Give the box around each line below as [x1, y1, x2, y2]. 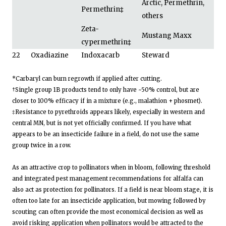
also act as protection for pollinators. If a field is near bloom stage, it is [12, 186, 213, 193]
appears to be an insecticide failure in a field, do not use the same [12, 130, 199, 138]
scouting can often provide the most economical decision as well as [12, 208, 203, 215]
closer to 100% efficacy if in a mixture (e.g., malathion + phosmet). [12, 97, 204, 104]
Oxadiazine [31, 50, 69, 60]
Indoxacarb [81, 50, 120, 60]
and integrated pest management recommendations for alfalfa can [12, 175, 203, 182]
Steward [142, 50, 169, 60]
